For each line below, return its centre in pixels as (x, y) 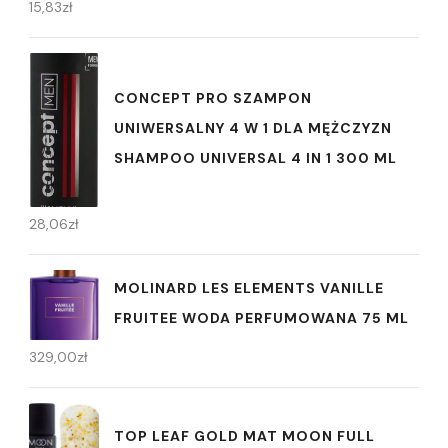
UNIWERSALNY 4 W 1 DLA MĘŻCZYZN (253, 127)
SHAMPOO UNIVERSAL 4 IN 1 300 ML (255, 157)
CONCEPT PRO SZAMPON (213, 97)
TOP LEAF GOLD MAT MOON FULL (244, 435)
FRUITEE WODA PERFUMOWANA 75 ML (261, 317)
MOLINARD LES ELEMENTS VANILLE (249, 287)
